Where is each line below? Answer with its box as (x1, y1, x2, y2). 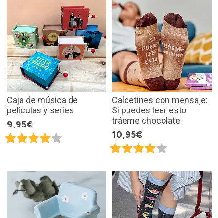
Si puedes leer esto (112, 105, 186, 116)
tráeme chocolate (112, 115, 180, 126)
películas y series (6, 105, 74, 116)
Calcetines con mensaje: (112, 95, 208, 106)
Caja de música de (6, 95, 78, 106)
